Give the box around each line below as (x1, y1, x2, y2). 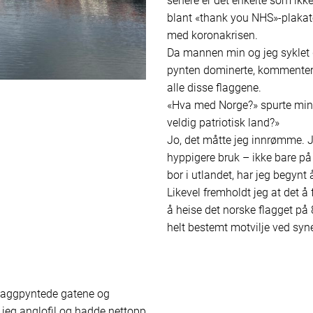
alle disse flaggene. (167, 80, 261, 94)
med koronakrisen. (167, 28, 258, 42)
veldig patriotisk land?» (167, 115, 279, 129)
